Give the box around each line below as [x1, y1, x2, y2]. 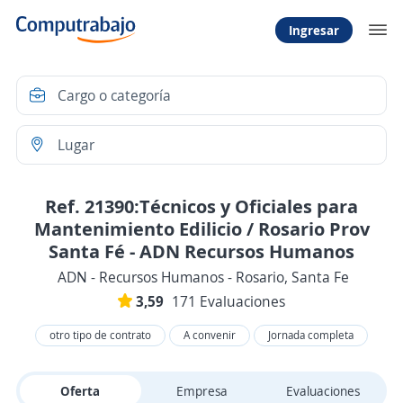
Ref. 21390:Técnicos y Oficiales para [45, 193, 358, 219]
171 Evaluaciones [172, 291, 285, 311]
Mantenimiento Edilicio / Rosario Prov [33, 216, 370, 241]
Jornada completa [268, 327, 354, 343]
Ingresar [289, 21, 339, 39]
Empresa [175, 382, 228, 399]
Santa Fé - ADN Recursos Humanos [49, 238, 354, 264]
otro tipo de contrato [49, 327, 151, 343]
